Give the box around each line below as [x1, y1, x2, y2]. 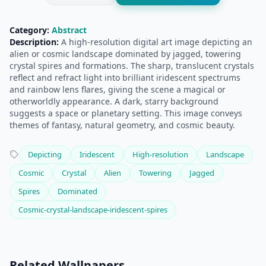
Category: [9, 24, 49, 36]
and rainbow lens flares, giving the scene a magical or [9, 83, 226, 95]
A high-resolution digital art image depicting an [59, 36, 252, 47]
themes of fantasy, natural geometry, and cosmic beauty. [9, 119, 235, 131]
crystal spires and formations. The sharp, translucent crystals [9, 59, 254, 71]
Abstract [52, 24, 87, 36]
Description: [9, 36, 59, 47]
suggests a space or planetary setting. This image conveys [9, 107, 242, 119]
